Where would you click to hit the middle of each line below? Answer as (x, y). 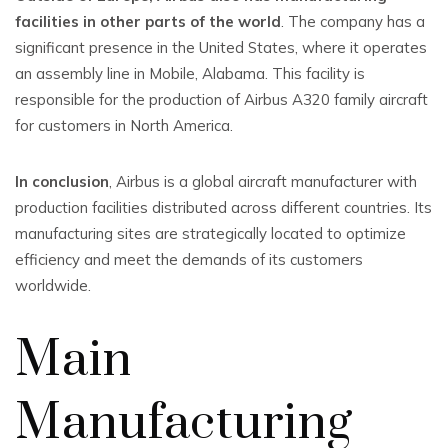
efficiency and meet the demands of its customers (189, 259)
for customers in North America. (124, 125)
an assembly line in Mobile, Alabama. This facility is (190, 73)
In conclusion (62, 181)
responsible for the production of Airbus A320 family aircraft (221, 99)
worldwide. (53, 285)
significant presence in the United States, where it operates (221, 47)
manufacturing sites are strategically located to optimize (210, 233)
